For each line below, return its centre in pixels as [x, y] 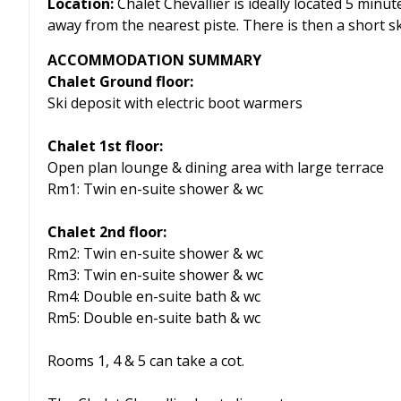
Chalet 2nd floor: [107, 232]
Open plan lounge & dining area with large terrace [216, 167]
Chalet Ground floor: [120, 81]
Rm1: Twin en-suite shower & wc [155, 189]
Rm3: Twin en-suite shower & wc [155, 275]
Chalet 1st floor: [105, 146]
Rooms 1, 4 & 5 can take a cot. [146, 361]
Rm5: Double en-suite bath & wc [154, 318]
